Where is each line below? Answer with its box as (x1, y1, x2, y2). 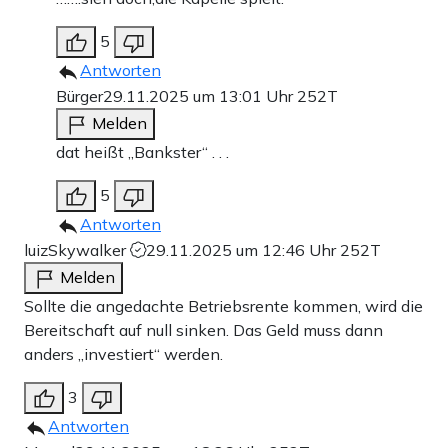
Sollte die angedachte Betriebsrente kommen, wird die (24, 296, 423, 317)
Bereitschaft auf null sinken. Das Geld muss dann (24, 320, 383, 341)
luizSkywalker (24, 240, 130, 261)
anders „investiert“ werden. (24, 344, 223, 365)
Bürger (56, 86, 103, 107)
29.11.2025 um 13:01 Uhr (103, 86, 297, 107)
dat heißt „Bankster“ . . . (56, 142, 229, 163)
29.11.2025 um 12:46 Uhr (146, 240, 340, 261)
